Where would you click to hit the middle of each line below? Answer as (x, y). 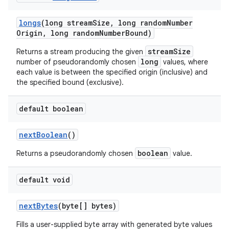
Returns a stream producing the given (81, 51)
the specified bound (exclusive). (70, 82)
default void (44, 179)
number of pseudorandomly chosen (77, 62)
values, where (185, 62)
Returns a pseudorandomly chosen (76, 153)
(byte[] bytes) (87, 205)
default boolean (51, 108)
